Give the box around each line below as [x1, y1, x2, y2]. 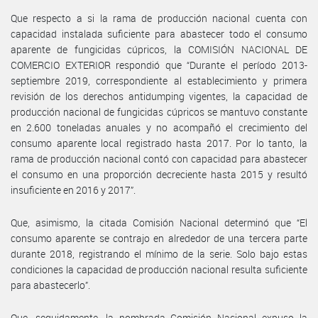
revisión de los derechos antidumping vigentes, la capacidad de [11, 89, 307, 103]
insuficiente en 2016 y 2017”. [11, 182, 136, 197]
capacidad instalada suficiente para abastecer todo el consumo [11, 26, 307, 40]
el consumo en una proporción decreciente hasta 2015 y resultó [11, 167, 307, 181]
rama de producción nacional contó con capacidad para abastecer [11, 151, 307, 165]
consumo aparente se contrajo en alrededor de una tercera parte [11, 231, 307, 245]
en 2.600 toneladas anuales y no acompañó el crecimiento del [11, 120, 307, 134]
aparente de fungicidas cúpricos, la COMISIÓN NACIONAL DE [11, 42, 307, 56]
